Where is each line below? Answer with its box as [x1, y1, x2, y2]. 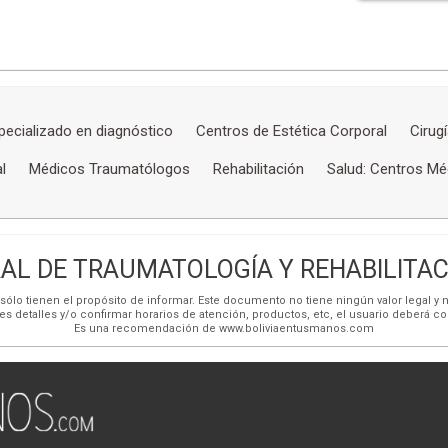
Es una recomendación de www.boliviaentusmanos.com [74, 321, 374, 335]
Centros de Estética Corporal [196, 121, 387, 140]
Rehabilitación [212, 159, 304, 178]
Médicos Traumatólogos [28, 159, 190, 178]
